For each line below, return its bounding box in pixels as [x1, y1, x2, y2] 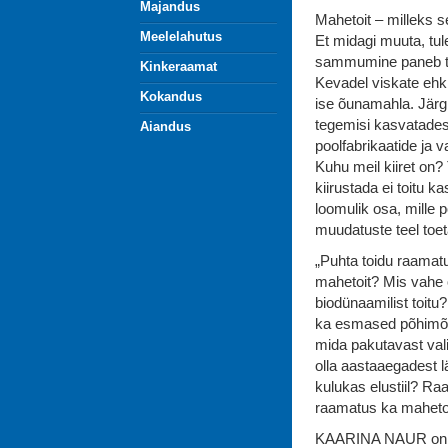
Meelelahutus [139, 29, 222, 44]
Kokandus [139, 89, 202, 104]
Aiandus [139, 119, 191, 134]
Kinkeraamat [139, 59, 217, 74]
